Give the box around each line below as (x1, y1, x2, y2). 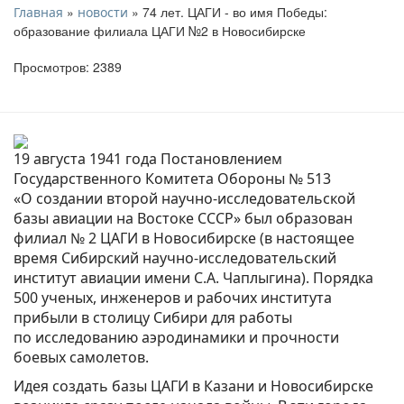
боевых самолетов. (14, 346, 149, 367)
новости (78, 3, 128, 21)
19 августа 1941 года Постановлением (14, 148, 282, 169)
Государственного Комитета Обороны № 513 (14, 168, 331, 188)
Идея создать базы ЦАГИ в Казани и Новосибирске (14, 375, 373, 396)
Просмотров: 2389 (14, 57, 122, 76)
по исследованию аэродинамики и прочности (14, 326, 339, 347)
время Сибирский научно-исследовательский (14, 247, 336, 268)
